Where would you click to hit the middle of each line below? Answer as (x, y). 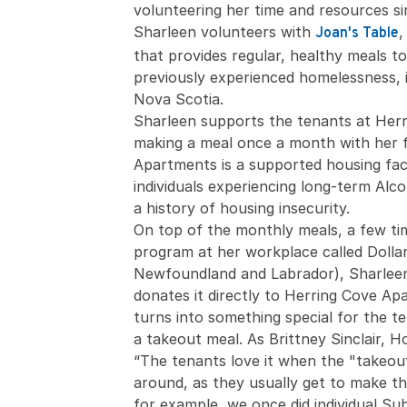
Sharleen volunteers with (224, 32)
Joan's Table (357, 34)
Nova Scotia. (179, 99)
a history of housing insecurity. (242, 208)
